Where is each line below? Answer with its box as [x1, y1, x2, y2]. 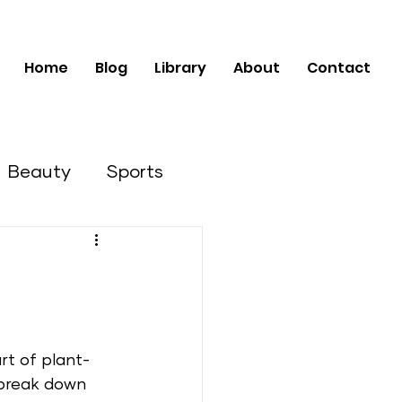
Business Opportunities [4, 234, 198, 253]
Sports [107, 162, 163, 181]
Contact [306, 57, 371, 79]
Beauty [8, 162, 71, 181]
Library [153, 57, 206, 79]
